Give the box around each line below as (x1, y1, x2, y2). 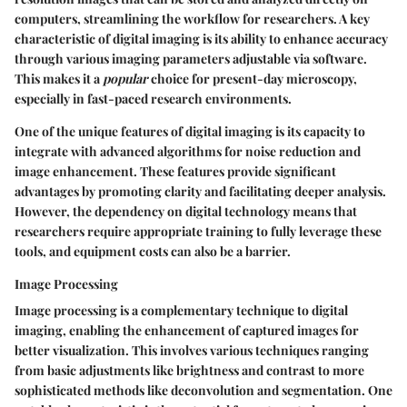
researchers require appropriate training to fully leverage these (15, 223, 382, 241)
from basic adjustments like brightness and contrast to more (15, 362, 364, 380)
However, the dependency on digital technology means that (15, 203, 357, 221)
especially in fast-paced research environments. (15, 90, 292, 108)
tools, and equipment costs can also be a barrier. (15, 243, 291, 261)
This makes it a (15, 70, 103, 88)
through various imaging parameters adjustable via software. (15, 50, 367, 68)
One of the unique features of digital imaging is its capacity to (15, 123, 365, 141)
